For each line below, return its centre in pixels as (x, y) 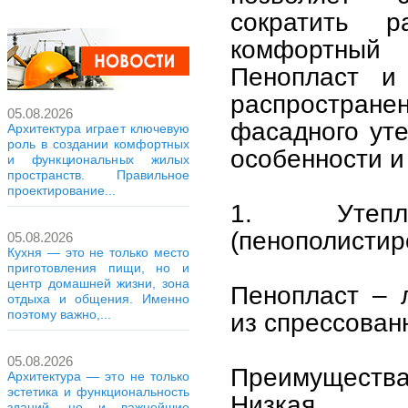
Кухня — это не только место (98, 252)
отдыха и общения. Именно (98, 299)
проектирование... (61, 190)
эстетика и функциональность (98, 392)
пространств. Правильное (98, 175)
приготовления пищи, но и (98, 268)
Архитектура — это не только (98, 376)
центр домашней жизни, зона (98, 283)
